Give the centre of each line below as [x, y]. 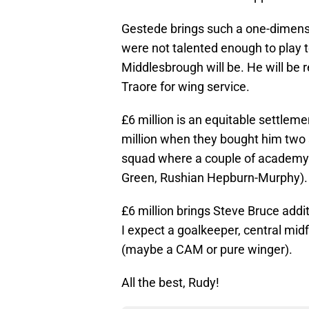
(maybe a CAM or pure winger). [207, 250]
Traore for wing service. [186, 87]
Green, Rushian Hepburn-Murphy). [215, 178]
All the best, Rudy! [170, 283]
